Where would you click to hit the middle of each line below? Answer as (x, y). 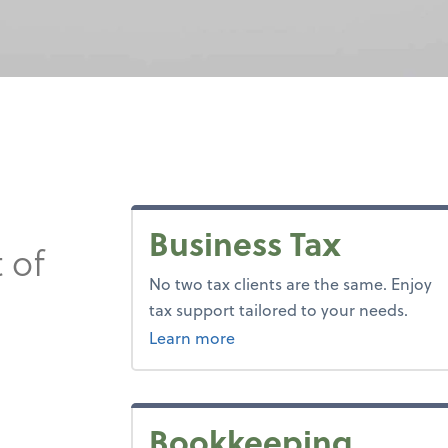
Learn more (192, 337)
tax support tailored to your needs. (279, 309)
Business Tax (245, 243)
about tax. (272, 336)
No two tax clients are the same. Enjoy (291, 283)
